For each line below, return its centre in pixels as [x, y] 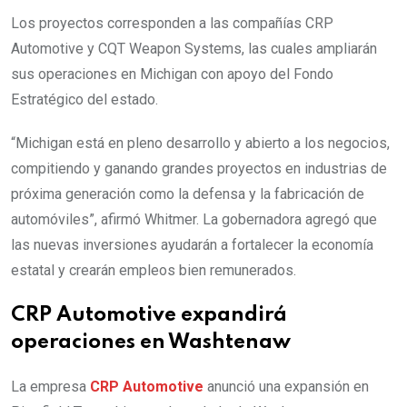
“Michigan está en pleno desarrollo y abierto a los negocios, [200, 144]
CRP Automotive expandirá [149, 316]
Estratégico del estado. [84, 100]
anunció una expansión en [286, 387]
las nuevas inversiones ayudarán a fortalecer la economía [192, 245]
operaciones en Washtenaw [151, 343]
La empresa [50, 387]
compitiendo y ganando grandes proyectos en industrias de [199, 169]
